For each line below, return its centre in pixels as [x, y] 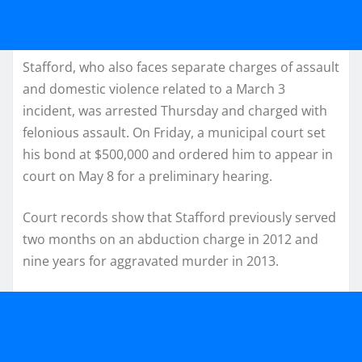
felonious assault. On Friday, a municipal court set [174, 132]
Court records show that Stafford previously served [179, 217]
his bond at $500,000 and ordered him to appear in [178, 154]
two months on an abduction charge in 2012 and [170, 239]
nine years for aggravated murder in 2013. [151, 261]
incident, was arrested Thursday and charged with [175, 110]
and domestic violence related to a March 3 [154, 88]
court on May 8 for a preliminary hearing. [147, 176]
